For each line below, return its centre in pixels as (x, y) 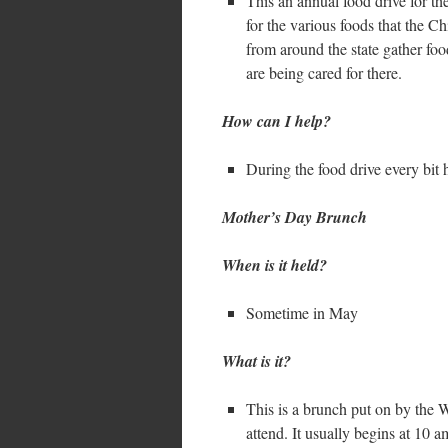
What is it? (256, 361)
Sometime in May (302, 312)
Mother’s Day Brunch (294, 217)
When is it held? (274, 265)
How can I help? (276, 121)
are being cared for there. (324, 72)
